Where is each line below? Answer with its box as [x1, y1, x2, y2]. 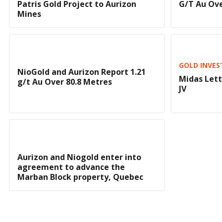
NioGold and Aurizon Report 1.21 [17, 66, 146, 78]
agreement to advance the [17, 161, 125, 172]
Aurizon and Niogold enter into [17, 151, 141, 163]
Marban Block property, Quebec [17, 171, 143, 182]
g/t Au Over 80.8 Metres [17, 76, 112, 88]
